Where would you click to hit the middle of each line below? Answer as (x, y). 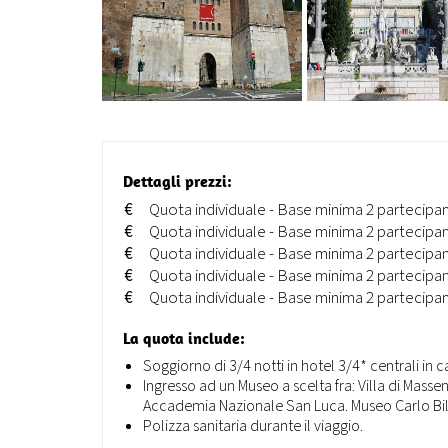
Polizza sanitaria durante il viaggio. (253, 426)
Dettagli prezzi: (177, 181)
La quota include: (184, 338)
